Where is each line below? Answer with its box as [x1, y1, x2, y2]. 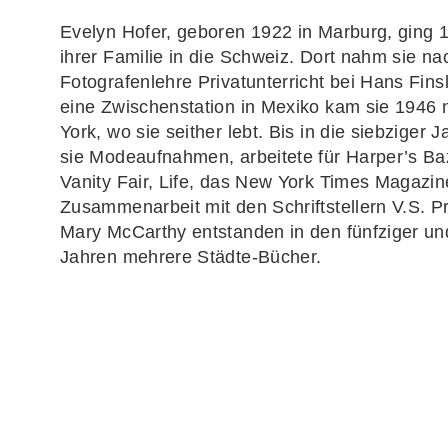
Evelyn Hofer [60, 22, 167, 42]
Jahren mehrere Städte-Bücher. [60, 247, 322, 267]
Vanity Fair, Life [60, 172, 190, 192]
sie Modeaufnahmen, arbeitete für [60, 147, 346, 167]
